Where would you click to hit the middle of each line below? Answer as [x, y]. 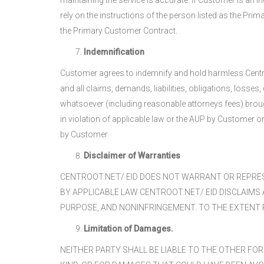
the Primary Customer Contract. [119, 31]
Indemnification [114, 52]
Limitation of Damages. [128, 229]
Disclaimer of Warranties [132, 156]
